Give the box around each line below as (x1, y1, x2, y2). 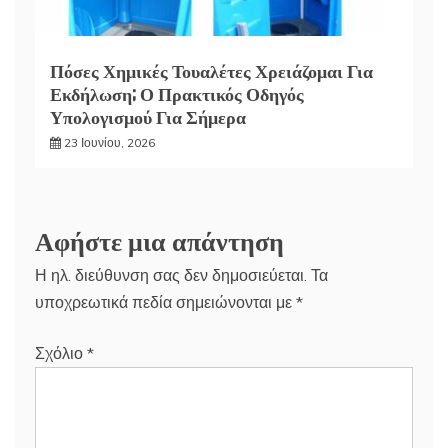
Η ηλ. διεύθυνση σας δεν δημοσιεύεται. (35, 265, 307, 286)
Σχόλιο (35, 343, 87, 364)
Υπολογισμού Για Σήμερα (50, 103, 246, 130)
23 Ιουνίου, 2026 (64, 135, 155, 151)
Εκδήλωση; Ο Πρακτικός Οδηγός (50, 80, 304, 107)
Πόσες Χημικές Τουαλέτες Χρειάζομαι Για (50, 57, 373, 84)
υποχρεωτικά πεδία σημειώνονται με (35, 292, 296, 313)
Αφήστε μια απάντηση (35, 220, 284, 260)
